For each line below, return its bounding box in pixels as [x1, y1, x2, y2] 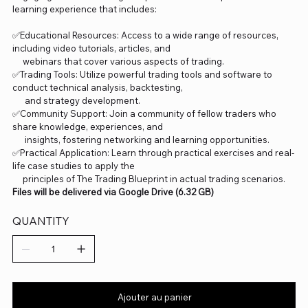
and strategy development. [12, 95, 140, 107]
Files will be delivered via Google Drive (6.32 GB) [12, 186, 214, 198]
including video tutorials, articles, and [12, 43, 173, 54]
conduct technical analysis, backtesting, [12, 82, 185, 93]
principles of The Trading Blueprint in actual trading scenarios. [12, 173, 285, 185]
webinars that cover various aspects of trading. [12, 56, 224, 67]
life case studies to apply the [12, 160, 137, 172]
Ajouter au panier [118, 291, 192, 303]
